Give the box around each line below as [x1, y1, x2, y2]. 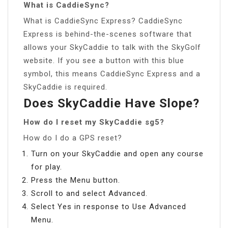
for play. [31, 162, 62, 172]
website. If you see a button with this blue [23, 55, 184, 65]
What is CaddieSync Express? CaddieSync [23, 16, 183, 25]
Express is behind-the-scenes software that [23, 29, 192, 39]
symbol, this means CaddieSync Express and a [23, 69, 201, 78]
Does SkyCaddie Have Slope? [23, 96, 199, 110]
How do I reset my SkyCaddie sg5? [23, 117, 164, 127]
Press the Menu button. [31, 175, 120, 185]
